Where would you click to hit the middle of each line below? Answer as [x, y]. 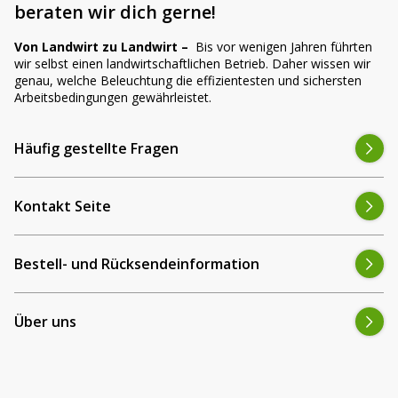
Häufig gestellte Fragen [96, 148]
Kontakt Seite [63, 206]
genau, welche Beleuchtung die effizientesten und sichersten [188, 80]
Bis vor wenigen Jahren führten [280, 47]
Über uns [45, 322]
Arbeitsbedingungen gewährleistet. [113, 97]
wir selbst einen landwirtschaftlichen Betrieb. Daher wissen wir [192, 64]
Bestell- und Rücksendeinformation [137, 264]
